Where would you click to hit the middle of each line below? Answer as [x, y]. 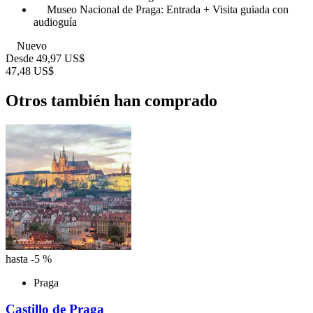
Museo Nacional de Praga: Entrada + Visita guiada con [168, 9]
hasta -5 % [29, 259]
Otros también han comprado [111, 100]
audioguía [55, 22]
